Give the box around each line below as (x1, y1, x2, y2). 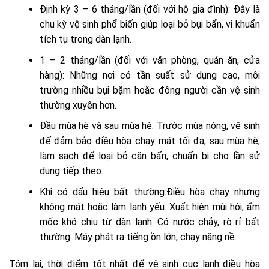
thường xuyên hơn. (39, 99, 116, 111)
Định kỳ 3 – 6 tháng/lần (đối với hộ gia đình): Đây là (39, 4, 260, 16)
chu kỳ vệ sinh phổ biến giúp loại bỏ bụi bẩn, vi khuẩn (39, 19, 260, 31)
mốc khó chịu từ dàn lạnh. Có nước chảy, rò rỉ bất (39, 216, 260, 228)
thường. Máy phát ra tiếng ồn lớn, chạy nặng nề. (39, 231, 237, 243)
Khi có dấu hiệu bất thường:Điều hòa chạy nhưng (39, 186, 260, 198)
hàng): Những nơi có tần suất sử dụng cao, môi (39, 69, 260, 81)
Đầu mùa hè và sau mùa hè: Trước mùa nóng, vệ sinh (39, 120, 260, 132)
